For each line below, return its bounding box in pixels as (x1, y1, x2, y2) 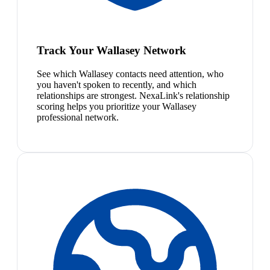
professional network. (37, 111, 119, 122)
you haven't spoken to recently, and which (37, 79, 196, 90)
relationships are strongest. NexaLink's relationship (37, 90, 230, 101)
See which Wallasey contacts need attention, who (37, 68, 224, 79)
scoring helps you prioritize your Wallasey (37, 101, 196, 111)
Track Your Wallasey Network (37, 43, 186, 57)
